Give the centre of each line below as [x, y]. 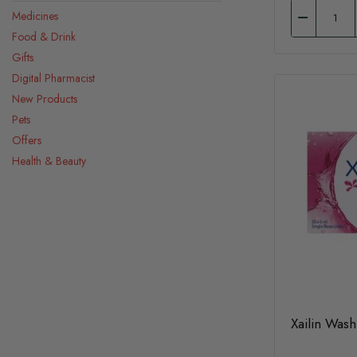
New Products [45, 99]
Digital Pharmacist [53, 78]
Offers [27, 140]
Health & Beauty [49, 161]
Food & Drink [44, 37]
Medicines [35, 16]
